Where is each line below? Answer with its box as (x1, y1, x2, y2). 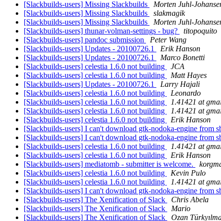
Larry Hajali (160, 80, 200, 89)
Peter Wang (150, 36, 186, 44)
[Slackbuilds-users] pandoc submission (24, 36, 146, 44)
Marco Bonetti (160, 53, 205, 62)
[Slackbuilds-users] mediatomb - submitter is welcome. (24, 160, 195, 169)
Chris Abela (171, 195, 209, 204)
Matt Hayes (171, 71, 207, 80)
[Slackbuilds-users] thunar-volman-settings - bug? (24, 27, 180, 36)
